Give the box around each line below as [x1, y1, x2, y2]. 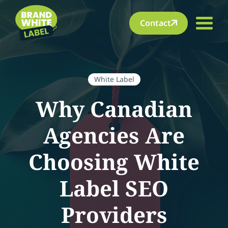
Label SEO [60, 174, 168, 203]
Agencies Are [43, 121, 185, 150]
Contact [140, 17, 171, 28]
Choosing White [28, 147, 199, 176]
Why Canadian [36, 94, 192, 123]
